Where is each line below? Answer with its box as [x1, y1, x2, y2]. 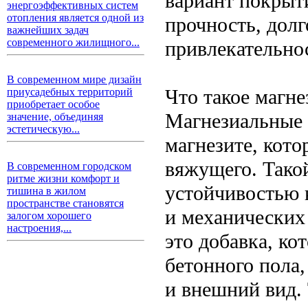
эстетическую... [7, 123, 80, 135]
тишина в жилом [7, 185, 86, 197]
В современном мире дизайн [7, 74, 142, 85]
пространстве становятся [7, 197, 124, 209]
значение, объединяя [7, 111, 103, 122]
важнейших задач [7, 24, 89, 36]
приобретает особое [7, 98, 100, 110]
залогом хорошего [7, 210, 91, 221]
